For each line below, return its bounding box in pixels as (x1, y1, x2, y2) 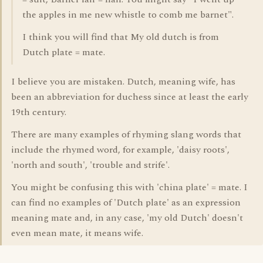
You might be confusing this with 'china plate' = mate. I (11, 180, 248, 194)
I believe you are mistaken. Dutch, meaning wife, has (11, 75, 235, 89)
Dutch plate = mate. (22, 45, 105, 59)
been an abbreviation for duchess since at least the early (11, 90, 248, 104)
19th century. (11, 105, 66, 119)
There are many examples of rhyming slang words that (11, 127, 241, 141)
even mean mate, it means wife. (11, 226, 143, 240)
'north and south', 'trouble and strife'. (11, 158, 170, 172)
